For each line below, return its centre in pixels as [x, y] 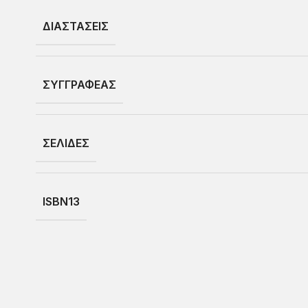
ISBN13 [61, 201]
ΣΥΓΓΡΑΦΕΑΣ [79, 85]
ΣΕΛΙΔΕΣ [66, 143]
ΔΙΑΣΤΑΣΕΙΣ [75, 26]
